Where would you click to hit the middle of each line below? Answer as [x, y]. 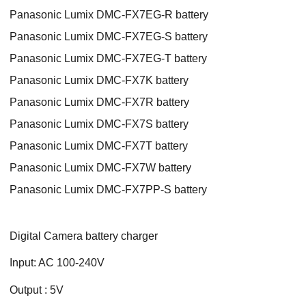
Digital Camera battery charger [84, 236]
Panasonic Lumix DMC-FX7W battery [100, 167]
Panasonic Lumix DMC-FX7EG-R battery [109, 14]
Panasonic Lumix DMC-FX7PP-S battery [108, 189]
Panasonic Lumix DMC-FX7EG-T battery [108, 58]
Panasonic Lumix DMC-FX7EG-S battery [109, 36]
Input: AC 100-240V [57, 263]
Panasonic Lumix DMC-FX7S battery [99, 124]
